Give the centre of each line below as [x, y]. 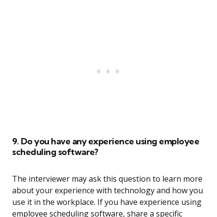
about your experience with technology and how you [108, 191]
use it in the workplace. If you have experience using [107, 202]
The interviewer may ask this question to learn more [107, 179]
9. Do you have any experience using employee [106, 141]
